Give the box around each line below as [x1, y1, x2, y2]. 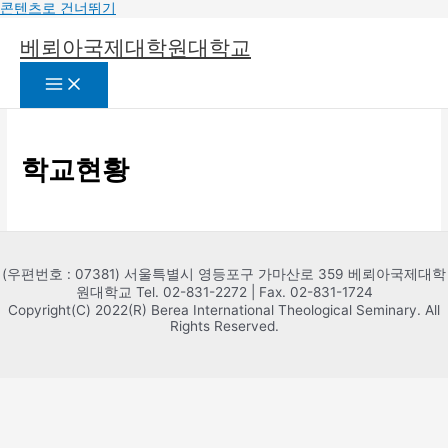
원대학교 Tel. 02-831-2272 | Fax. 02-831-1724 [75, 284, 373, 301]
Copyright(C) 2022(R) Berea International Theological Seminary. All [8, 302, 440, 319]
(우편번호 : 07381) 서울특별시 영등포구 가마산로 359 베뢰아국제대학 [2, 266, 446, 283]
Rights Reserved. [169, 318, 279, 335]
